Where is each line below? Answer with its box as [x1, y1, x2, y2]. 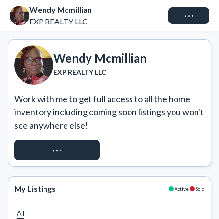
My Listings [14, 184, 56, 193]
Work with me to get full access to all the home [14, 93, 190, 104]
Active [175, 185, 189, 192]
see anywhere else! [14, 120, 88, 131]
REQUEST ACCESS [24, 145, 89, 154]
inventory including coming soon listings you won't [14, 107, 204, 117]
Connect [175, 11, 203, 20]
